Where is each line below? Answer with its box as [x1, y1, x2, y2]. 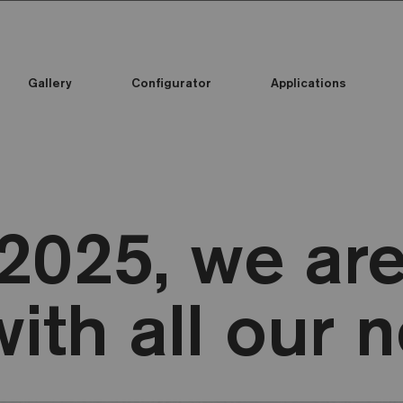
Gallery [28, 75, 72, 91]
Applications [271, 75, 346, 91]
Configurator [131, 75, 211, 91]
